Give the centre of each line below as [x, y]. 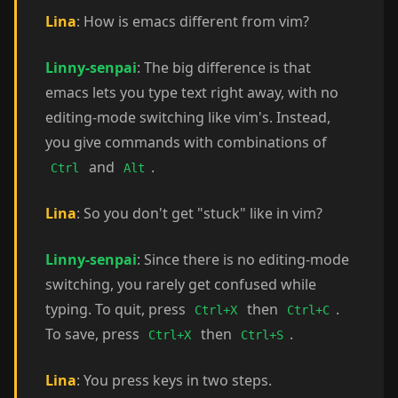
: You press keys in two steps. [174, 380]
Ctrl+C [309, 310]
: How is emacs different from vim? [193, 21]
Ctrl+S [263, 335]
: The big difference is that [224, 68]
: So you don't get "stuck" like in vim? [199, 213]
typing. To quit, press [117, 309]
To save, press [94, 334]
